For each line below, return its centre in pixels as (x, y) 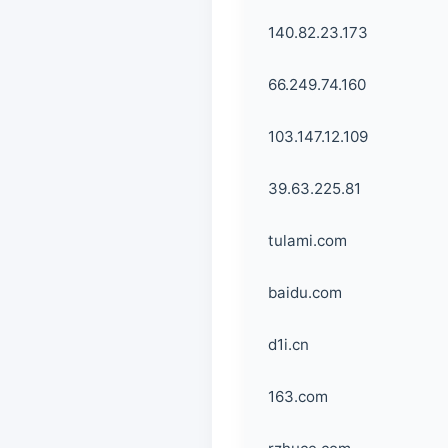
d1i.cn (288, 344)
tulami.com (307, 240)
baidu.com (305, 292)
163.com (298, 396)
